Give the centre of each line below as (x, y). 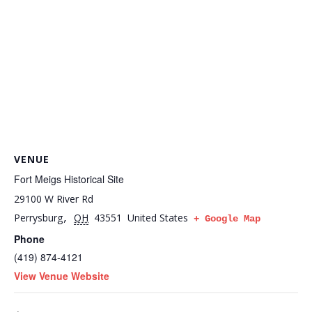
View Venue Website (62, 276)
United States (158, 218)
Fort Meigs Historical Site (69, 179)
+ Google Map (227, 219)
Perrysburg (38, 218)
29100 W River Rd (54, 199)
